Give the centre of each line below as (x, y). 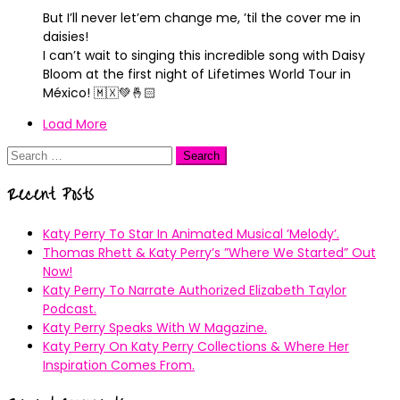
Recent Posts (50, 195)
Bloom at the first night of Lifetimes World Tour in (197, 74)
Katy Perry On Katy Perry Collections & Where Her (196, 346)
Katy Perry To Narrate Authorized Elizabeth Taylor (195, 290)
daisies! (66, 37)
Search (28, 154)
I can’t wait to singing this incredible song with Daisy (204, 55)
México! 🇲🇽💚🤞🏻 (100, 93)
